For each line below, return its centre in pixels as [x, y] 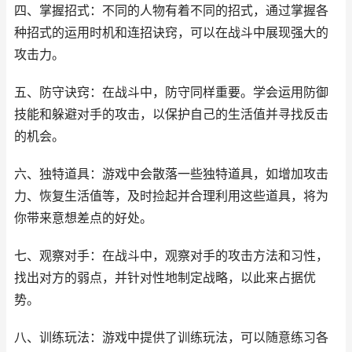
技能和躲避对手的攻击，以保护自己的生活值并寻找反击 [171, 114]
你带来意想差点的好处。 [83, 218]
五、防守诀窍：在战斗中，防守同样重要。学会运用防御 [171, 92]
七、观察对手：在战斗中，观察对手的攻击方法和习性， [171, 256]
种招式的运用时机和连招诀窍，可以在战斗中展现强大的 [171, 33]
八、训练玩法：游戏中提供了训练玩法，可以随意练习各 [171, 337]
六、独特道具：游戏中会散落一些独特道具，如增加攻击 [171, 174]
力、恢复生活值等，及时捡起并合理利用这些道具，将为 [171, 196]
